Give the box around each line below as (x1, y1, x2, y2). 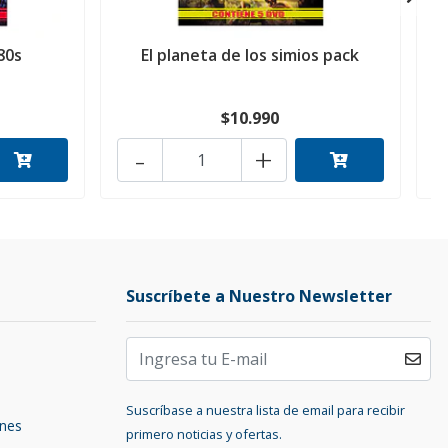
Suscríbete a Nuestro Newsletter (126, 285, 392, 308)
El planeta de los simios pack (141, 44, 360, 67)
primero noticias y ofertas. (126, 425, 282, 444)
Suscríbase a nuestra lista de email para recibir (126, 401, 405, 420)
